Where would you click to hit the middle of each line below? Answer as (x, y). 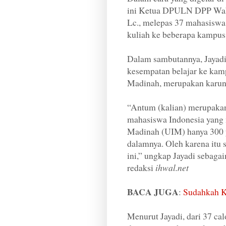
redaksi (141, 168)
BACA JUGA (153, 192)
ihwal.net (172, 168)
